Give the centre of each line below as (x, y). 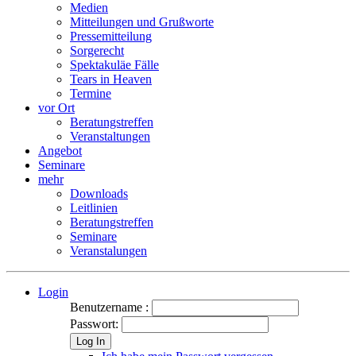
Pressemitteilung (111, 36)
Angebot (60, 151)
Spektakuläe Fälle (114, 65)
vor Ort (56, 108)
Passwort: (94, 324)
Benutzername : (111, 307)
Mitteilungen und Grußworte (142, 22)
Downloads (99, 193)
